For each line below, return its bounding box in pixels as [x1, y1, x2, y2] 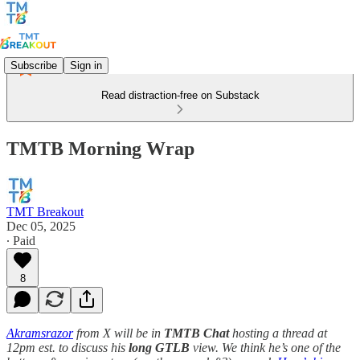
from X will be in [73, 325, 164, 340]
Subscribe [10, 59, 57, 72]
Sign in [70, 59, 102, 72]
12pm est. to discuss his [6, 340, 129, 354]
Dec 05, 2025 [6, 219, 76, 233]
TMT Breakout [6, 204, 84, 219]
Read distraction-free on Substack [100, 89, 260, 101]
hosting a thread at [229, 325, 327, 340]
